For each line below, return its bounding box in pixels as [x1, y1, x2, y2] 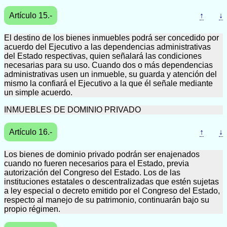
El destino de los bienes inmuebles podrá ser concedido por [4, 33, 219, 42]
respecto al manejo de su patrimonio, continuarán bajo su [4, 196, 209, 204]
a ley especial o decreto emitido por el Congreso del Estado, [4, 186, 220, 195]
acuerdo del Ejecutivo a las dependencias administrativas [4, 43, 211, 51]
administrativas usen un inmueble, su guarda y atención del [4, 70, 217, 79]
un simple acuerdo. [4, 88, 72, 97]
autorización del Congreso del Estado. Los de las [4, 168, 180, 177]
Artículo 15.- [9, 11, 52, 20]
